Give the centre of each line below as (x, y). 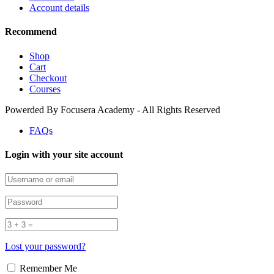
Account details (59, 8)
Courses (45, 89)
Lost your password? (45, 246)
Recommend (31, 32)
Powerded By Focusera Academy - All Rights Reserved (113, 109)
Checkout (48, 78)
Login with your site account (64, 154)
